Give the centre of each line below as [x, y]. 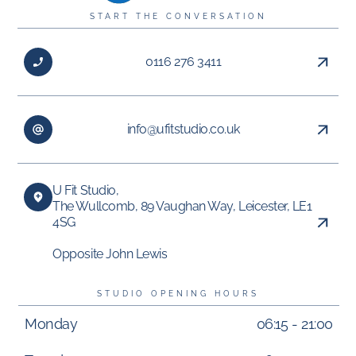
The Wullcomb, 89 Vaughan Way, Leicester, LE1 [182, 207]
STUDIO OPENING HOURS [178, 294]
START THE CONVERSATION [178, 17]
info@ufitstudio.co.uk [183, 130]
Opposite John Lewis [110, 254]
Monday [51, 324]
